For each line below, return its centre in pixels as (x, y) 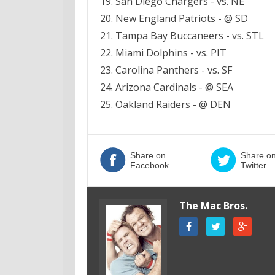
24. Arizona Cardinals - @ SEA (167, 87)
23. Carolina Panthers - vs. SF (166, 70)
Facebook (149, 165)
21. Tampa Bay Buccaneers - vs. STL (182, 36)
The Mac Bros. (213, 206)
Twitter (253, 165)
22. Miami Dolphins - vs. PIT (163, 53)
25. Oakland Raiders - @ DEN (165, 104)
